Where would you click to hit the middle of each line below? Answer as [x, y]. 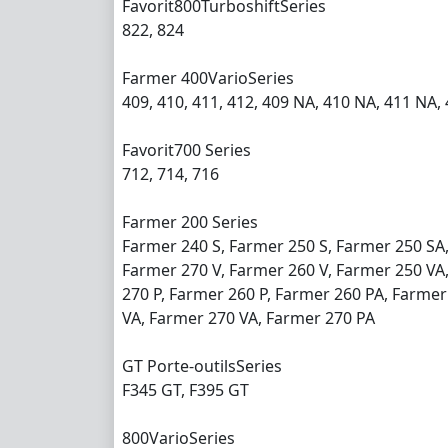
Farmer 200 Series [190, 221]
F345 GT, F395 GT [185, 389]
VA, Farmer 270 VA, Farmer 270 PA [248, 317]
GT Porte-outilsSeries [202, 365]
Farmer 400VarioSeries [208, 77]
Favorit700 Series [186, 149]
